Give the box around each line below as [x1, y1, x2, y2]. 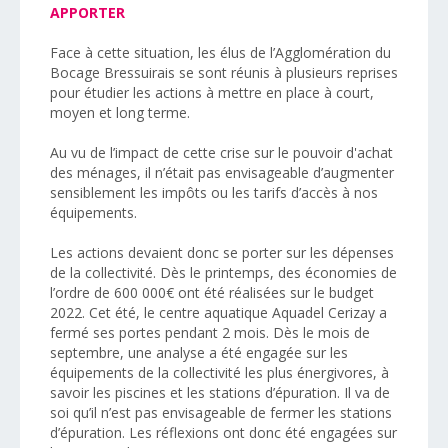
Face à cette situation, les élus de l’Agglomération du [50, 42, 391, 62]
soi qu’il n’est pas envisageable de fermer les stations [50, 402, 392, 422]
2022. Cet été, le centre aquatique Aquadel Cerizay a [50, 302, 387, 322]
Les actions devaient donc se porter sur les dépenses [50, 242, 394, 262]
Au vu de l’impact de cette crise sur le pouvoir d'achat [50, 142, 393, 162]
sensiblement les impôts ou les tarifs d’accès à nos [50, 182, 378, 202]
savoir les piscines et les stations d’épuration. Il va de [50, 382, 390, 402]
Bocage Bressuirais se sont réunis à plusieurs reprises [50, 62, 398, 82]
